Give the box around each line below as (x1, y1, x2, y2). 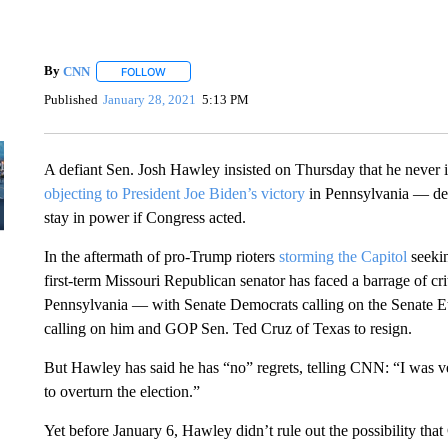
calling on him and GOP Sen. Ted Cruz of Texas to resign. (43, 320, 412, 337)
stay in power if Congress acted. (43, 209, 246, 226)
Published (43, 91, 98, 107)
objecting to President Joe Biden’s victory (43, 185, 309, 202)
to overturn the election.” (43, 383, 200, 400)
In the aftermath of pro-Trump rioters (43, 248, 279, 265)
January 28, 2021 (103, 91, 197, 107)
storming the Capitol (278, 248, 411, 265)
